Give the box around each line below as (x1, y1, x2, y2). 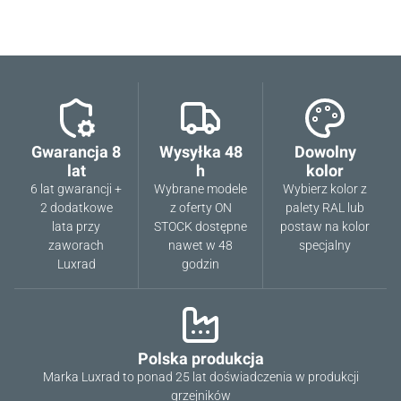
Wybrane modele (154, 182, 247, 196)
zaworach (48, 238, 104, 252)
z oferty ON (169, 200, 232, 215)
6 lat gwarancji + (30, 182, 122, 196)
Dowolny (294, 142, 356, 161)
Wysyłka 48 (158, 142, 243, 161)
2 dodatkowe (39, 200, 113, 215)
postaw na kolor (280, 219, 370, 234)
